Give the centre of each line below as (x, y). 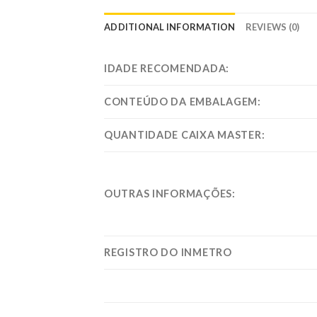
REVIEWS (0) (272, 27)
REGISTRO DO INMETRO (168, 252)
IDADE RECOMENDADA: (167, 68)
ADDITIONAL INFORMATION (170, 27)
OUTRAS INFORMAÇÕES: (170, 193)
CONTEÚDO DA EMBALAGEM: (183, 101)
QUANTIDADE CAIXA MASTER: (185, 134)
